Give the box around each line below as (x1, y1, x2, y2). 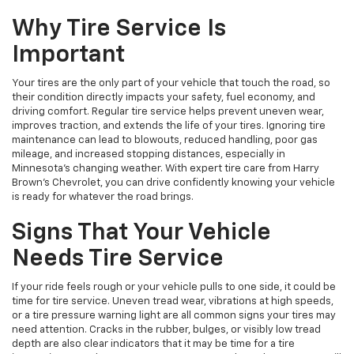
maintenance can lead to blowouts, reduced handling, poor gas (12, 135, 318, 146)
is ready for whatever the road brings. (12, 192, 194, 203)
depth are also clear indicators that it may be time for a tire (12, 339, 295, 350)
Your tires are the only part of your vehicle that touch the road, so (12, 78, 330, 89)
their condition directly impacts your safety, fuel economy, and (12, 92, 315, 104)
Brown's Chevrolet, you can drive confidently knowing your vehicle (12, 178, 335, 189)
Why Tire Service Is (12, 17, 226, 42)
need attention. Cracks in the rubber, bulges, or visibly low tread (12, 325, 321, 336)
